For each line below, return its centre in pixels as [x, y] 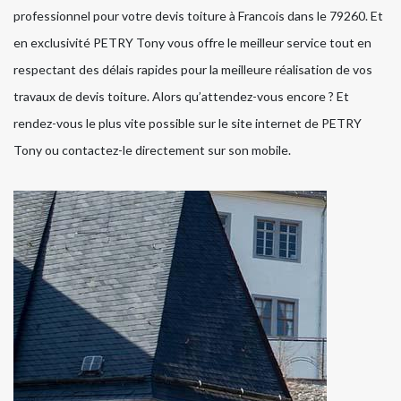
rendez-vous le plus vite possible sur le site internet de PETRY [188, 124]
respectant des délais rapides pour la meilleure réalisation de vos [193, 70]
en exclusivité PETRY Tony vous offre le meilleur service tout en [192, 43]
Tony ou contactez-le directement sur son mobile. [152, 150]
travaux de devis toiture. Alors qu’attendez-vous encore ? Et [181, 97]
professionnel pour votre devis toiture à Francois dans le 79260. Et [198, 16]
